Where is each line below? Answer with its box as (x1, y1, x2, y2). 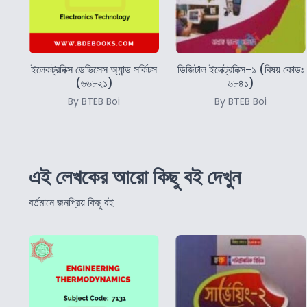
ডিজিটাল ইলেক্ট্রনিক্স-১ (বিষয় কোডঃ (177, 61, 304, 77)
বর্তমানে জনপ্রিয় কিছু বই (29, 194, 114, 210)
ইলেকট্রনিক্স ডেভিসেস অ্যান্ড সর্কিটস (31, 61, 157, 77)
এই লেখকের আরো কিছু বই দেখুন (29, 162, 241, 192)
